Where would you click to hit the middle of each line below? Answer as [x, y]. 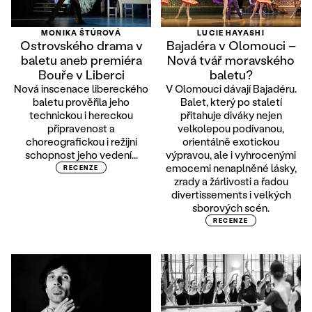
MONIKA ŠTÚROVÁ [81, 33]
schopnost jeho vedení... [81, 155]
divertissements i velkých [231, 195]
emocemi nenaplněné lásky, [231, 168]
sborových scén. [231, 208]
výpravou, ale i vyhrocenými [231, 155]
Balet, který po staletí [231, 102]
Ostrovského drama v [81, 46]
